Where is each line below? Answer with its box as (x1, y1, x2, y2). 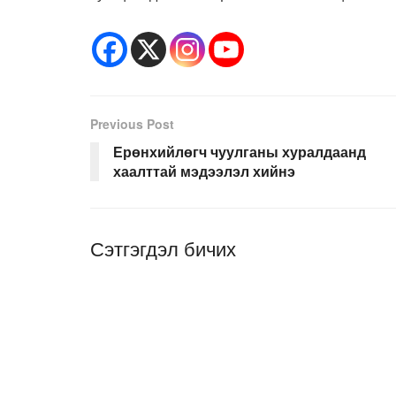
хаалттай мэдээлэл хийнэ (113, 160, 295, 181)
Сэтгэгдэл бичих (90, 233, 236, 262)
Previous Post (90, 114, 174, 133)
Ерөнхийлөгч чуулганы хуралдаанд (113, 141, 366, 162)
